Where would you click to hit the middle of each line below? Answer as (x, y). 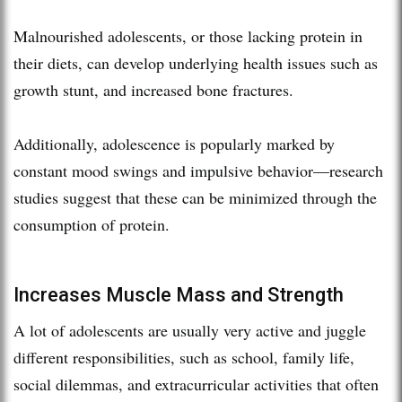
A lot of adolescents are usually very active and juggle (190, 330)
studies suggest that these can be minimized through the (195, 197)
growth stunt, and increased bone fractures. (153, 89)
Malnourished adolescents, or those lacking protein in (188, 35)
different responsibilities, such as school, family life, (184, 357)
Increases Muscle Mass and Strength (179, 294)
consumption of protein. (92, 224)
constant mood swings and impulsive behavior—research (198, 170)
